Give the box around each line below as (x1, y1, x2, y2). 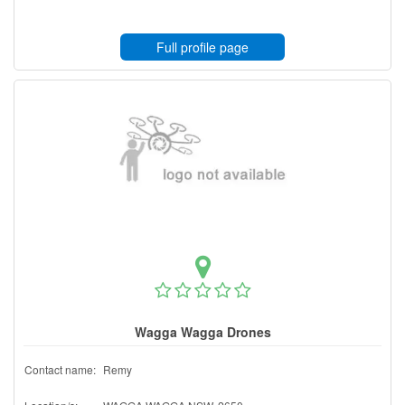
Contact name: (24, 361, 96, 377)
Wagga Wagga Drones (134, 322, 271, 341)
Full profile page (156, 37, 249, 56)
